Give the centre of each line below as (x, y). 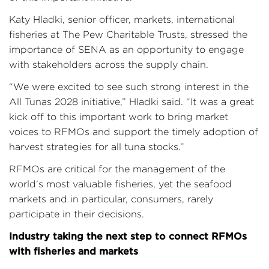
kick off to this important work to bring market (119, 117)
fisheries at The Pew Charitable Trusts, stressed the (128, 35)
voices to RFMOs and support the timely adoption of (134, 132)
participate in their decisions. (77, 214)
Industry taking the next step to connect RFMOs (128, 236)
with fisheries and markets (74, 251)
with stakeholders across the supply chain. (109, 65)
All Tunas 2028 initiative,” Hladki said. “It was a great (131, 102)
